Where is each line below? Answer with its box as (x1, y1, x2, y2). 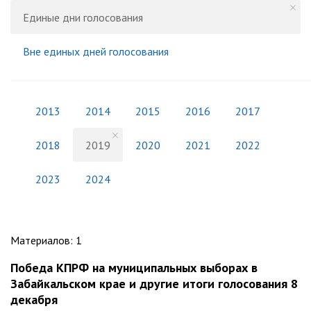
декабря (10, 292, 58, 308)
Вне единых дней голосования (23, 44, 169, 58)
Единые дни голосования (23, 10, 143, 24)
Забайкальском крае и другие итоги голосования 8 (10, 276, 298, 292)
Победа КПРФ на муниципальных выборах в (10, 260, 258, 276)
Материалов (10, 233, 70, 247)
